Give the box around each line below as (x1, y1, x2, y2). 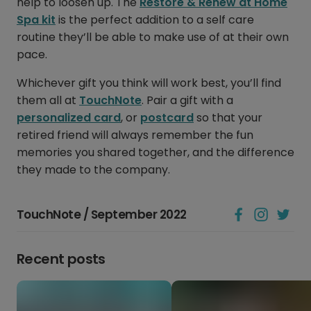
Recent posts (17, 249, 106, 269)
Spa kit (17, 12, 56, 28)
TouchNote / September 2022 (17, 206, 187, 224)
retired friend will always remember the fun (17, 127, 253, 144)
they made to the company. (17, 162, 170, 178)
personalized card (17, 110, 121, 126)
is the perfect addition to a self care (56, 12, 254, 28)
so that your (194, 110, 262, 126)
